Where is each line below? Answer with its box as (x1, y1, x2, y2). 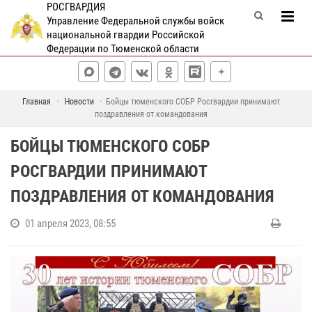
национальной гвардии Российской (46, 29, 205, 41)
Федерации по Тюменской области (46, 42, 199, 55)
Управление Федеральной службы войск (46, 15, 224, 27)
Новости (64, 97, 94, 107)
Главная (22, 97, 51, 107)
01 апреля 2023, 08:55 (25, 217, 116, 230)
